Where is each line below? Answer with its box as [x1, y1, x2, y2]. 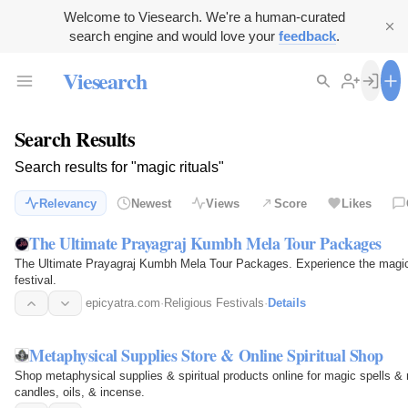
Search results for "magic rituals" [15, 159, 224, 176]
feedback [278, 28, 336, 44]
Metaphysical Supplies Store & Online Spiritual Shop [29, 342, 384, 367]
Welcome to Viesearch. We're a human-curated [63, 9, 345, 25]
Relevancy [39, 196, 97, 210]
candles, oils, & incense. [15, 384, 145, 399]
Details [268, 296, 306, 311]
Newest [131, 196, 171, 210]
